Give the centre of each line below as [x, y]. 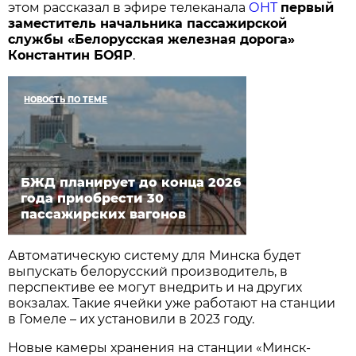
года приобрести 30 [93, 198]
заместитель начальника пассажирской [148, 23]
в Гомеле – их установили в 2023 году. [132, 319]
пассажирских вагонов [104, 214]
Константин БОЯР [71, 55]
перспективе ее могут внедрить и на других [155, 287]
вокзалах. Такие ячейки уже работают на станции [172, 303]
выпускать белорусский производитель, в [148, 271]
